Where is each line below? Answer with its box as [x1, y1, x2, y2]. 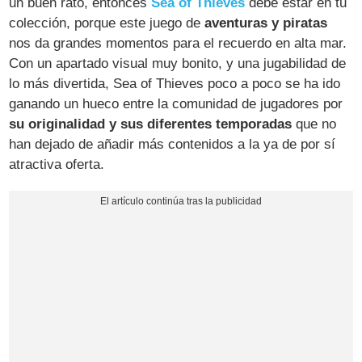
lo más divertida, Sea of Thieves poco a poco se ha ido [9, 75, 341, 91]
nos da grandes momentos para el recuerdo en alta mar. [9, 35, 347, 51]
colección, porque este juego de [9, 15, 205, 31]
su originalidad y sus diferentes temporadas [9, 116, 293, 132]
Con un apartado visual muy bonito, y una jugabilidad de [9, 55, 347, 71]
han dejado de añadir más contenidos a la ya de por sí [9, 136, 336, 152]
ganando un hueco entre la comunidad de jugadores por [9, 95, 343, 112]
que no [292, 116, 337, 132]
